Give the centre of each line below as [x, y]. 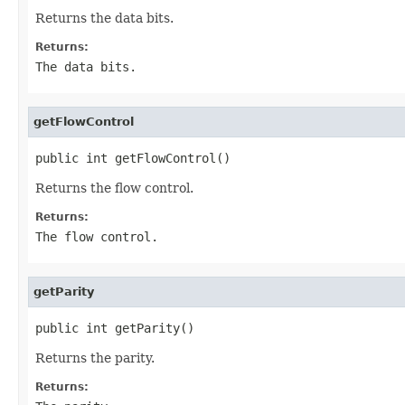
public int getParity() [115, 328]
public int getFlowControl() [133, 158]
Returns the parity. [95, 358]
